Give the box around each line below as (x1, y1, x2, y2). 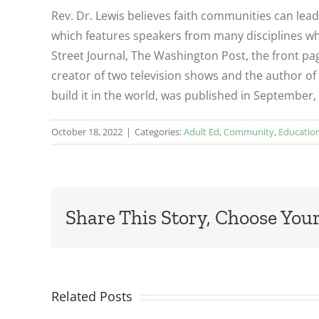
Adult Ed (184, 125, 219, 138)
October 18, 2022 (51, 125, 122, 138)
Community (224, 125, 274, 138)
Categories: (135, 125, 184, 138)
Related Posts (51, 288, 132, 305)
